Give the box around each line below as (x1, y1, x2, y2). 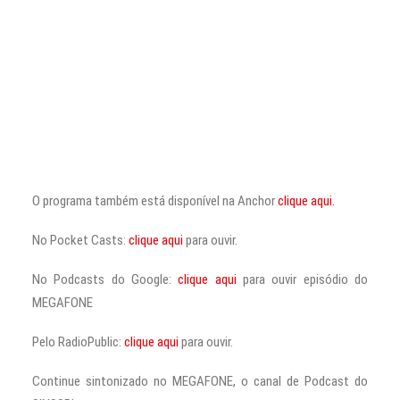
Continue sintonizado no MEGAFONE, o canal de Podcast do (32, 373, 368, 389)
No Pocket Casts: (32, 232, 129, 248)
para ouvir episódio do (236, 271, 369, 287)
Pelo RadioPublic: (32, 334, 124, 350)
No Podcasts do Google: (32, 271, 179, 287)
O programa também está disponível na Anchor (32, 193, 278, 209)
